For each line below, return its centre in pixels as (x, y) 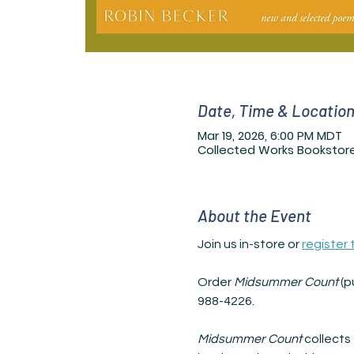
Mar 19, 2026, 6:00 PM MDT (270, 136)
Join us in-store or (250, 244)
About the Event (255, 215)
